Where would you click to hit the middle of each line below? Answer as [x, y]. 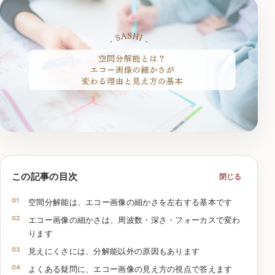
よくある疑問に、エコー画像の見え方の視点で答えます [130, 269]
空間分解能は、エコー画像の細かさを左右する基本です [130, 202]
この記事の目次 [45, 177]
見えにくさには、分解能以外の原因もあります [114, 251]
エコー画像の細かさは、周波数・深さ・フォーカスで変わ [134, 219]
